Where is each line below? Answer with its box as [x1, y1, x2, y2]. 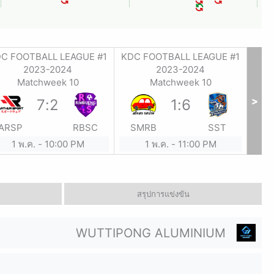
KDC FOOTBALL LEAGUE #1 [121, 51, 240, 62]
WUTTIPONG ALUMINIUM [76, 225, 226, 240]
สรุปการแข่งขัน [136, 189, 190, 199]
